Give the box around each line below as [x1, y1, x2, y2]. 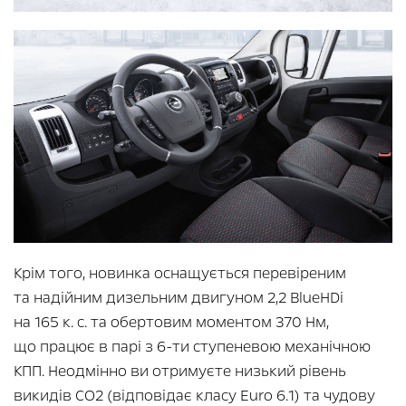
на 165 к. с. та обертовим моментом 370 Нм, [14, 312, 329, 333]
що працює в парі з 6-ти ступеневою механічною [14, 336, 371, 358]
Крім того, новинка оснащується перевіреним [14, 263, 346, 285]
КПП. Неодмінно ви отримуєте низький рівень [14, 361, 346, 382]
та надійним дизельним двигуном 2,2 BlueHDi [14, 287, 343, 309]
